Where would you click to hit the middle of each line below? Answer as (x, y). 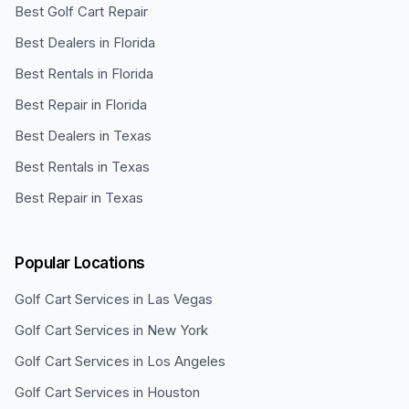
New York (178, 330)
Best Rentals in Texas (82, 167)
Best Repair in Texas (79, 198)
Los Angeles (186, 361)
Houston (173, 392)
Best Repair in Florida (81, 105)
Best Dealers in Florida (85, 42)
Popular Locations (80, 263)
